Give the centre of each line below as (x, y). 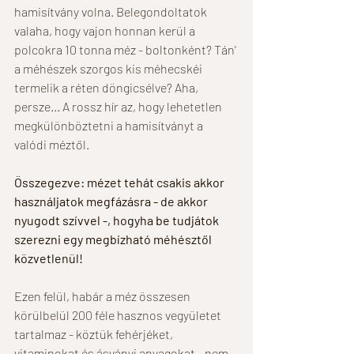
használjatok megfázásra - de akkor (112, 201)
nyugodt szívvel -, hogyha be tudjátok (118, 220)
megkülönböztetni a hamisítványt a (110, 125)
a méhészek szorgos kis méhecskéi (109, 68)
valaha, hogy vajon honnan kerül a (106, 30)
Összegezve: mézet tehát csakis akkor (121, 182)
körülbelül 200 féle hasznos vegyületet (119, 314)
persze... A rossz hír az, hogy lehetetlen (119, 106)
